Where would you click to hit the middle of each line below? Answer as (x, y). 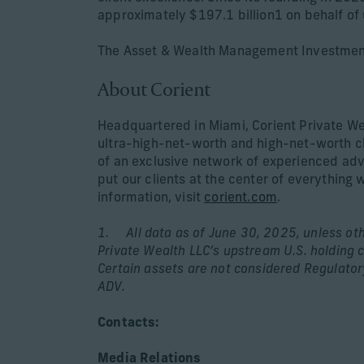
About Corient (154, 89)
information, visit (151, 198)
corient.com (241, 198)
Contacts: (128, 323)
